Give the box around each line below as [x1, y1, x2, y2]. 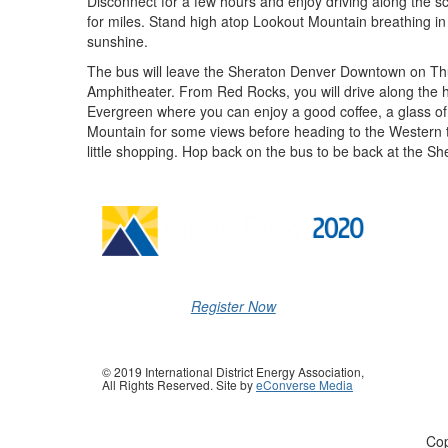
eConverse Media [256, 376, 353, 394]
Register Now [190, 296, 276, 317]
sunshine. [87, 31, 148, 51]
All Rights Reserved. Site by [102, 376, 256, 394]
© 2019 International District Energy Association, [102, 363, 364, 381]
